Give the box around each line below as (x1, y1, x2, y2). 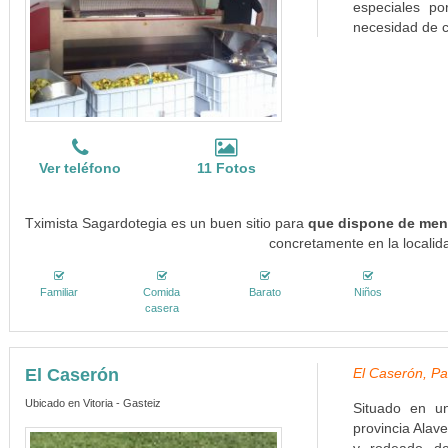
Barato (249, 286, 282, 298)
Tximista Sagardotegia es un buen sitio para (25, 215, 309, 231)
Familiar (39, 286, 78, 298)
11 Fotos (196, 160, 256, 176)
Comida (143, 286, 181, 298)
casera (144, 302, 179, 314)
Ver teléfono (39, 160, 122, 176)
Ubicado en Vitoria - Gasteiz (24, 397, 161, 409)
